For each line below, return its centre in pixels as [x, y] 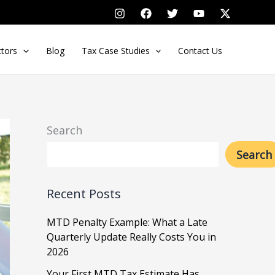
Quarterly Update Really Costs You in [131, 237]
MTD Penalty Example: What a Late [127, 222]
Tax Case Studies [115, 50]
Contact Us [200, 50]
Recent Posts [84, 193]
